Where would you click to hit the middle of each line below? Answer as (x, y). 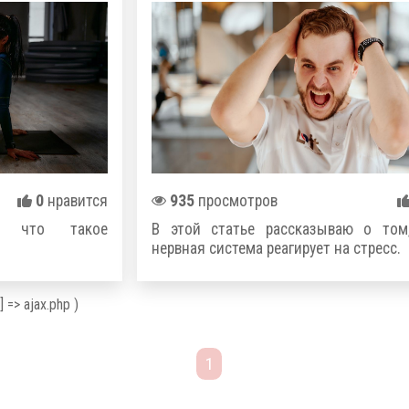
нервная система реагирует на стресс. (276, 248)
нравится (76, 200)
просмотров (236, 200)
